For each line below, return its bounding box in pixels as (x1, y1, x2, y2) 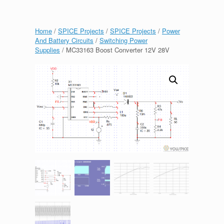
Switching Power (99, 35, 147, 45)
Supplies (35, 44, 60, 54)
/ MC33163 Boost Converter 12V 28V (60, 44, 169, 54)
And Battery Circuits (35, 35, 93, 45)
